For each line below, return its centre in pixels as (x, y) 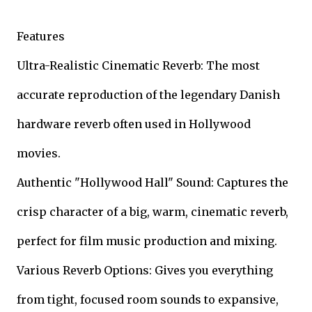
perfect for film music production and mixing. (147, 241)
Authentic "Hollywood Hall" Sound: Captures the (153, 182)
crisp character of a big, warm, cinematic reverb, (153, 212)
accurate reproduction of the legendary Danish (148, 95)
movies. (39, 153)
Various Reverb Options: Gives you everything (145, 270)
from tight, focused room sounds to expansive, (148, 299)
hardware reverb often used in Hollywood (134, 124)
